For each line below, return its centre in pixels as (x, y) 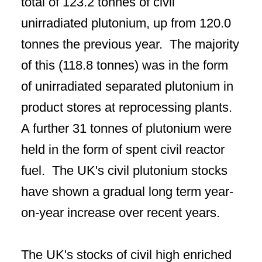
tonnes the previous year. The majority (130, 44)
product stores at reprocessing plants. (128, 107)
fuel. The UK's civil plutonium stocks (124, 170)
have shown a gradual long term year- (127, 192)
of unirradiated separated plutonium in (127, 86)
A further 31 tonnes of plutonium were (126, 128)
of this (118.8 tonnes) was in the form (125, 65)
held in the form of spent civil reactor (123, 149)
